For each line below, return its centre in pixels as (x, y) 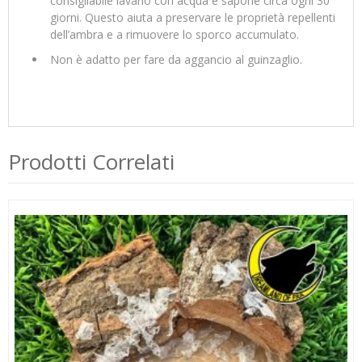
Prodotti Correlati (91, 161)
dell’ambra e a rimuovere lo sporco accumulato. (175, 34)
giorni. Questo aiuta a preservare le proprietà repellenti (193, 17)
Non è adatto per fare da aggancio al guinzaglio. (176, 59)
